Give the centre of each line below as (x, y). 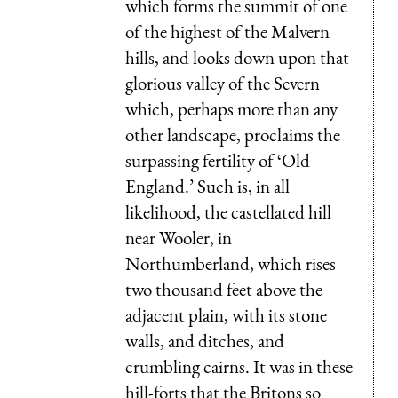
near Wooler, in (179, 237)
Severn (297, 83)
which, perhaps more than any (231, 108)
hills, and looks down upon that (237, 57)
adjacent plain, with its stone (226, 314)
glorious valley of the (199, 83)
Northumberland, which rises (231, 263)
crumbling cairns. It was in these (239, 366)
